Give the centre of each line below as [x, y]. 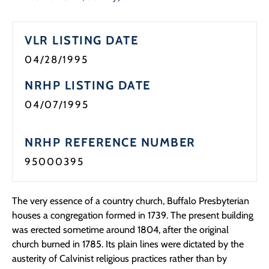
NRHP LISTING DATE [88, 86]
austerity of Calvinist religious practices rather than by [119, 259]
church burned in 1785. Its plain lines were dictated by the [128, 244]
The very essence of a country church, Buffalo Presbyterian [131, 201]
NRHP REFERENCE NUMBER [110, 143]
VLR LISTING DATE [81, 41]
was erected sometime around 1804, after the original [120, 230]
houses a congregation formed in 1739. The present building [133, 216]
